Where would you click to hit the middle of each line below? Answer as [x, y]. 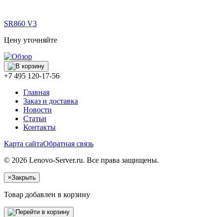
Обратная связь [68, 144]
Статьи [35, 119]
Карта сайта [23, 144]
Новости [38, 110]
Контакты [39, 127]
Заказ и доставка [51, 101]
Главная [36, 93]
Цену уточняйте [31, 40]
